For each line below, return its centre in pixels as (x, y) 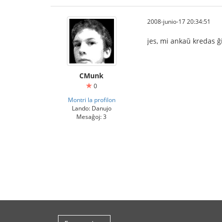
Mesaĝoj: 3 (91, 117)
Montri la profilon (91, 100)
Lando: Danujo (91, 108)
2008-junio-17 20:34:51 (179, 22)
